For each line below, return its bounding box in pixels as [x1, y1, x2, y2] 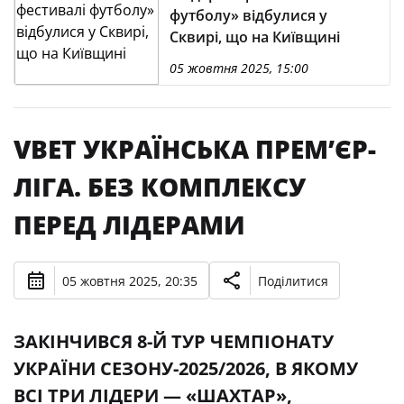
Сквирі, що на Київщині [170, 27, 340, 47]
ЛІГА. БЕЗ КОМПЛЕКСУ [14, 170, 306, 204]
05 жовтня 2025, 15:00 [170, 60, 308, 77]
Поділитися [258, 271, 328, 289]
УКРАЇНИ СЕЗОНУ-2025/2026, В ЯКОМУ [14, 356, 358, 381]
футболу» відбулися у [170, 5, 327, 25]
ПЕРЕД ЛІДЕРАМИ [14, 207, 245, 242]
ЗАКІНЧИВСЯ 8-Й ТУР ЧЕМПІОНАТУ [14, 329, 334, 353]
